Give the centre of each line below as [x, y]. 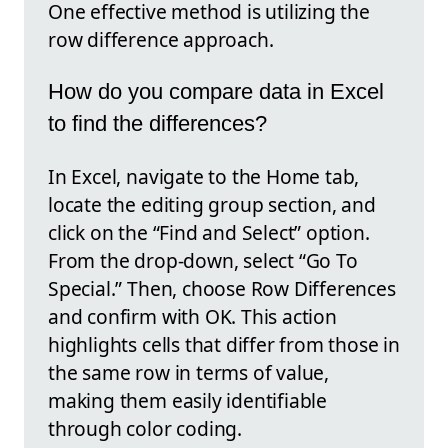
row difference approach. [161, 39]
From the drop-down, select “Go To [203, 260]
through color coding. [145, 428]
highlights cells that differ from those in [224, 344]
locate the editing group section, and [212, 204]
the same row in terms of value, [189, 372]
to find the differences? [157, 124]
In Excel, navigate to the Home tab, [204, 176]
